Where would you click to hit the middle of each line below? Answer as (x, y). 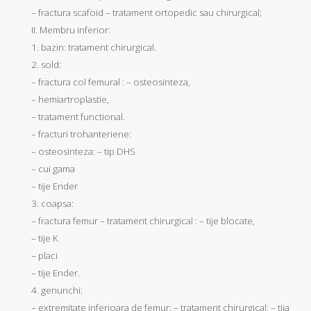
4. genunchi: (57, 290)
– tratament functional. (78, 116)
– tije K (45, 238)
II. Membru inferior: (71, 30)
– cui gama (53, 168)
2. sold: (46, 64)
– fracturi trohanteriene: (81, 134)
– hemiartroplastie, (70, 99)
